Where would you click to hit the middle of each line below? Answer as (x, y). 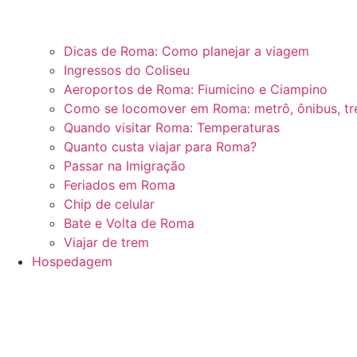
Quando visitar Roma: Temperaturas (172, 128)
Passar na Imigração (125, 166)
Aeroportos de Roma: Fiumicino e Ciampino (196, 90)
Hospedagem (72, 262)
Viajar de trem (106, 243)
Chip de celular (109, 204)
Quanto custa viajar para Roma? (160, 147)
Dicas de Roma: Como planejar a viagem (186, 51)
